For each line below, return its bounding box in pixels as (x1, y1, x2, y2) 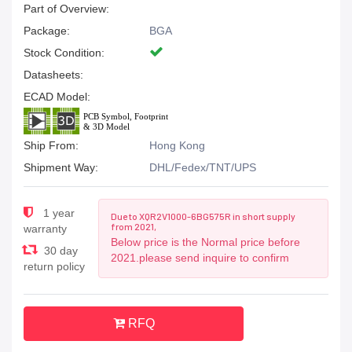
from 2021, (110, 221, 156, 232)
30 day (41, 244, 78, 257)
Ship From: (24, 139, 79, 152)
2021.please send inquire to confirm (110, 251, 289, 264)
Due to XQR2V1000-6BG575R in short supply (110, 211, 295, 222)
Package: (24, 24, 70, 37)
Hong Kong (149, 139, 205, 152)
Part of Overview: (24, 2, 109, 15)
